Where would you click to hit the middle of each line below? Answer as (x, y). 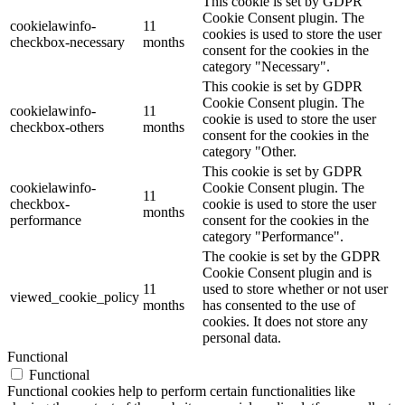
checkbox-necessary (67, 42)
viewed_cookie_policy (75, 297)
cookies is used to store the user (292, 34)
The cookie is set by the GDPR (292, 257)
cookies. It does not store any (285, 322)
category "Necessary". (266, 67)
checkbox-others (57, 127)
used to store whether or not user (295, 289)
